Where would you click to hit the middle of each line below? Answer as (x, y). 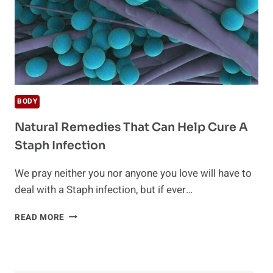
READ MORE (40, 217)
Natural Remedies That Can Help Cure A (131, 127)
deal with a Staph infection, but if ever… (104, 190)
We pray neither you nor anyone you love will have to (133, 173)
